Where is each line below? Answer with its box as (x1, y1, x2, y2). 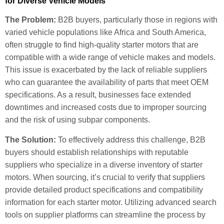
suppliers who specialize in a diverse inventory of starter (5, 160, 202, 169)
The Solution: (5, 135, 56, 144)
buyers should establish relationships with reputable (5, 147, 188, 156)
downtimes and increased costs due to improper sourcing (5, 103, 206, 112)
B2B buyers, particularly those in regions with (56, 15, 217, 24)
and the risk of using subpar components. (5, 115, 150, 124)
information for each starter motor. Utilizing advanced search (5, 197, 216, 206)
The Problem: (5, 15, 56, 24)
